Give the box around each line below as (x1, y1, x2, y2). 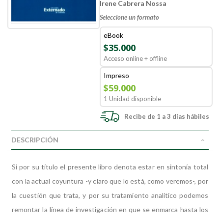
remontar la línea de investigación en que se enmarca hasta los (12, 205, 208, 214)
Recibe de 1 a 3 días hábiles (124, 112, 210, 120)
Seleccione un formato (100, 13, 160, 21)
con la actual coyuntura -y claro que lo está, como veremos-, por (12, 177, 208, 185)
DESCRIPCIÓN (11, 136, 58, 144)
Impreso (104, 71, 130, 80)
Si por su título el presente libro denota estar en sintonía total (12, 163, 208, 171)
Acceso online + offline (104, 55, 167, 62)
